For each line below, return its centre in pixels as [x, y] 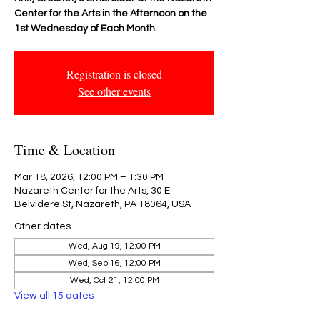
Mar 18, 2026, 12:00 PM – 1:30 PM [89, 177]
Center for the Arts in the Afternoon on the [111, 14]
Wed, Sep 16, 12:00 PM [114, 263]
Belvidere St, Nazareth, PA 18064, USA [102, 204]
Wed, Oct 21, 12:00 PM [114, 280]
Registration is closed [114, 74]
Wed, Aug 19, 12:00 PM [114, 246]
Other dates [42, 226]
